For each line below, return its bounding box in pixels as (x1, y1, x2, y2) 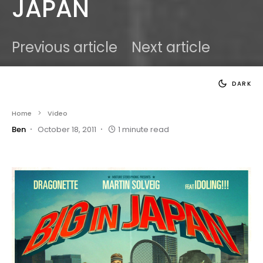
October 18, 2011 (38, 123, 96, 135)
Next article (131, 38, 210, 57)
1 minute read (118, 123, 169, 135)
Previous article (12, 38, 117, 57)
